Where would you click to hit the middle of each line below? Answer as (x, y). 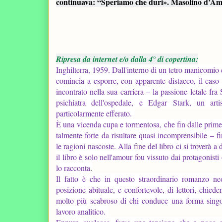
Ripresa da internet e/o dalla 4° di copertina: (127, 59)
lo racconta (73, 167)
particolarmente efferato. (95, 113)
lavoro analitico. (82, 211)
